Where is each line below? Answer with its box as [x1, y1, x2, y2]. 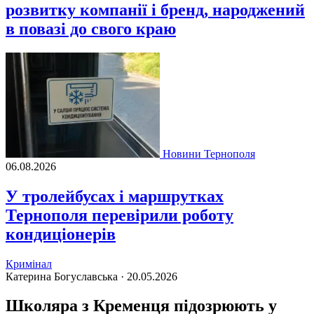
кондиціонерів [6, 224, 116, 243]
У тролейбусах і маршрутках [6, 186, 224, 205]
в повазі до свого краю [6, 19, 176, 38]
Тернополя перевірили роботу [6, 205, 233, 224]
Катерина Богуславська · [6, 270, 127, 282]
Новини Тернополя [163, 147, 255, 160]
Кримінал [6, 257, 52, 270]
